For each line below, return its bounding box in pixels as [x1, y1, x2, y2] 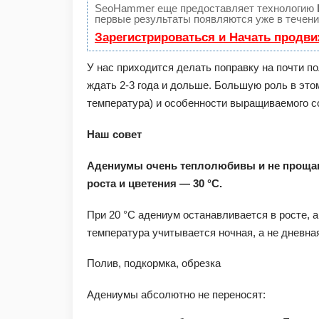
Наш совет [87, 128, 142, 141]
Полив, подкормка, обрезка [87, 257, 221, 270]
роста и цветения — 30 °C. [87, 177, 222, 189]
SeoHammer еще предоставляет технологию [95, 2, 317, 15]
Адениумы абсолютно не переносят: [87, 288, 266, 301]
